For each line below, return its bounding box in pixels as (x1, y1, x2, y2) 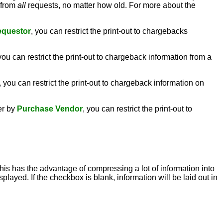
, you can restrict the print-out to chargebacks (31, 27, 188, 35)
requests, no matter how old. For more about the (26, 1, 196, 9)
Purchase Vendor (17, 105, 83, 113)
